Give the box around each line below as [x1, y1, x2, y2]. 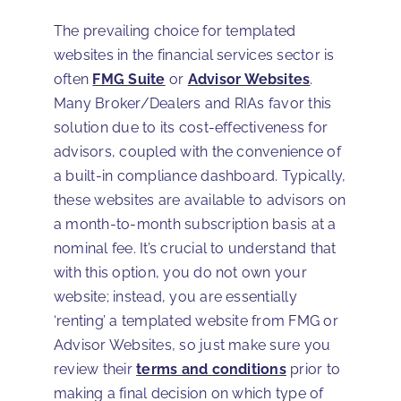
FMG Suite [92, 71, 166, 89]
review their [54, 361, 137, 379]
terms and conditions [136, 361, 286, 379]
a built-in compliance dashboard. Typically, [54, 167, 346, 185]
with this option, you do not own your [54, 264, 307, 282]
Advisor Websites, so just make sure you [54, 337, 331, 354]
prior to [286, 361, 341, 379]
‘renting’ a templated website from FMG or [54, 312, 338, 330]
